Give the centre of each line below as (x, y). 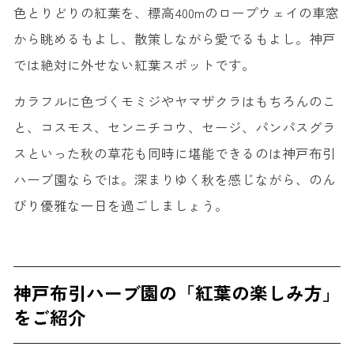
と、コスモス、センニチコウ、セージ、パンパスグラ (174, 128)
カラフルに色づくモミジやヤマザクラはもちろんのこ (174, 102)
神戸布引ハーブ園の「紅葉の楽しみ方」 (177, 293)
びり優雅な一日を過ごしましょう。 (121, 206)
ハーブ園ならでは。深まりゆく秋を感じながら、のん (174, 180)
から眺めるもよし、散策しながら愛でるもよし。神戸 (174, 38)
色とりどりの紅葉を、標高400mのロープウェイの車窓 (176, 12)
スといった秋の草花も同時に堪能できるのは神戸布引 (174, 154)
